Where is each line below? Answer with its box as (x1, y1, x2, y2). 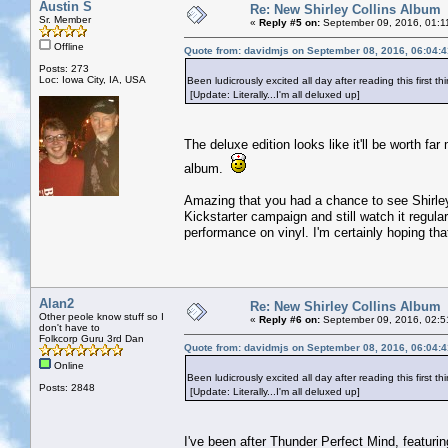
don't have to (39, 321, 100, 333)
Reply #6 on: (259, 313, 320, 325)
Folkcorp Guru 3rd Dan (39, 332, 144, 344)
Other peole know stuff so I (39, 310, 164, 322)
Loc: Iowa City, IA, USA (39, 73, 146, 85)
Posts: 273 (39, 62, 89, 74)
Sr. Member (39, 13, 91, 25)
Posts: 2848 (39, 381, 95, 393)
